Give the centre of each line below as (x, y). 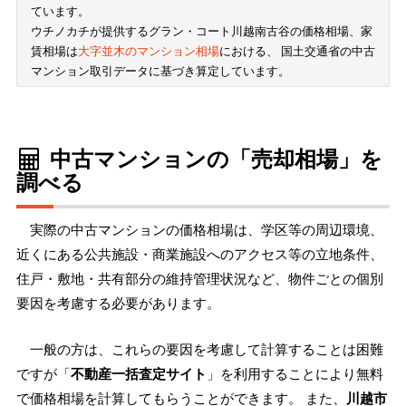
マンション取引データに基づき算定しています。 (160, 70)
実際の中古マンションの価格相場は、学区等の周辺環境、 (207, 230)
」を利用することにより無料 (295, 374)
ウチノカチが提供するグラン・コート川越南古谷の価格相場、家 (202, 30)
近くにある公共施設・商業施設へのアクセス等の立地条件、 (200, 254)
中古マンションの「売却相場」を (213, 159)
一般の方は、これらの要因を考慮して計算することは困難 (207, 349)
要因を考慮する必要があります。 (118, 303)
